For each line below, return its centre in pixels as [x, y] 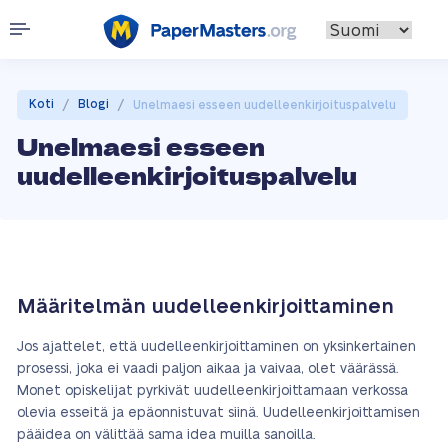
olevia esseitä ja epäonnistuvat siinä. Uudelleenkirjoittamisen [218, 413]
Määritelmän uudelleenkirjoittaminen [205, 307]
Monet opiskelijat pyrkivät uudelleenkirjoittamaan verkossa [212, 391]
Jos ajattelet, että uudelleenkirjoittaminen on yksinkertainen [216, 347]
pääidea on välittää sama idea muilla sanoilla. [166, 435]
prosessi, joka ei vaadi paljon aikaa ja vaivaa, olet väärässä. [208, 369]
